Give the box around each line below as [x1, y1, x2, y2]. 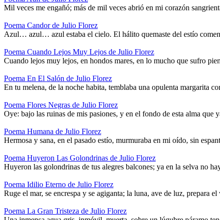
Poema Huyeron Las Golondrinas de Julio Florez [4, 153, 156, 162]
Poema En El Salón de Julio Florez [4, 74, 112, 82]
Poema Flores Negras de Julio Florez [4, 100, 118, 109]
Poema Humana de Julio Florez [4, 127, 101, 136]
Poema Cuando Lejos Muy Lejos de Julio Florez [4, 47, 154, 56]
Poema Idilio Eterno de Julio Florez [4, 180, 113, 189]
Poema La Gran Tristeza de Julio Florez [4, 206, 127, 215]
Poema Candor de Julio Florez [4, 21, 98, 29]
